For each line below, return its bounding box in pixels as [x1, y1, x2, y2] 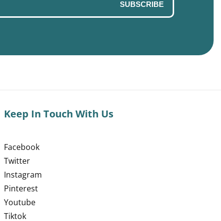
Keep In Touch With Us [4, 107, 114, 121]
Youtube [4, 197, 36, 208]
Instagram [4, 169, 42, 181]
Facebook [4, 142, 40, 153]
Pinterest [4, 183, 38, 194]
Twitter [4, 155, 31, 167]
